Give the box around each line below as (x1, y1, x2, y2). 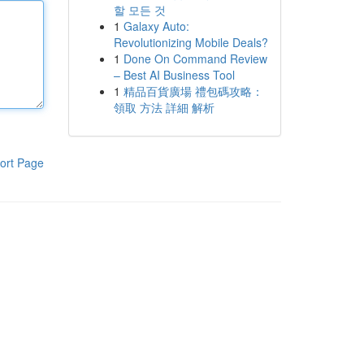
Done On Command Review (123, 50, 267, 67)
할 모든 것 (113, 2, 166, 18)
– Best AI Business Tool (113, 67, 235, 83)
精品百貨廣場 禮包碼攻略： (123, 83, 263, 99)
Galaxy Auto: (123, 18, 189, 34)
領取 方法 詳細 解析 (113, 99, 214, 115)
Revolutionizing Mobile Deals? (113, 34, 268, 50)
